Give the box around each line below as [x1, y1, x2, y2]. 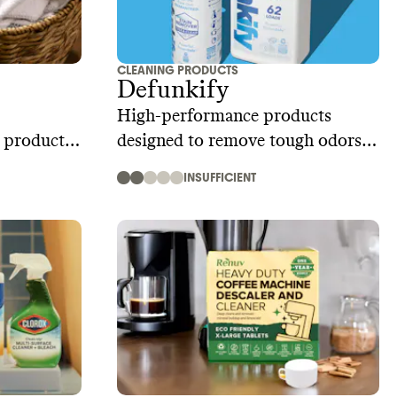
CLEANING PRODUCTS [117, 63, 238, 79]
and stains [117, 157, 192, 175]
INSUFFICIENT [183, 170, 256, 186]
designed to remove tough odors [117, 132, 362, 151]
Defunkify [117, 78, 229, 104]
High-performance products [117, 107, 331, 126]
